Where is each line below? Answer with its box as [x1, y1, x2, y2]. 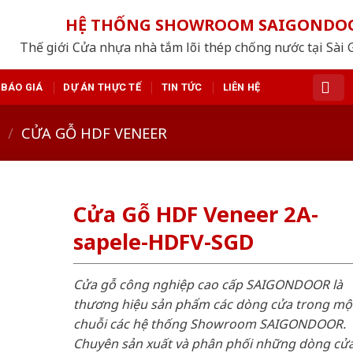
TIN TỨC [161, 80, 203, 93]
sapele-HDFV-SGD [72, 227, 254, 257]
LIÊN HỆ [222, 80, 261, 93]
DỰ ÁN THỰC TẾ [63, 80, 141, 93]
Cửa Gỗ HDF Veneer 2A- [72, 199, 318, 229]
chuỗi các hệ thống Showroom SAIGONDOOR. [72, 314, 346, 333]
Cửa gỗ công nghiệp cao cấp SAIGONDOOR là [72, 275, 343, 293]
